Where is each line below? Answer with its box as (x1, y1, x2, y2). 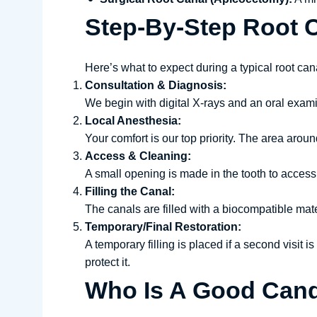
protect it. (85, 256, 130, 268)
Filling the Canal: (85, 185, 175, 197)
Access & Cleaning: (85, 150, 191, 162)
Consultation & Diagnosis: (85, 79, 226, 91)
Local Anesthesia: (85, 115, 181, 127)
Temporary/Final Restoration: (85, 221, 241, 233)
